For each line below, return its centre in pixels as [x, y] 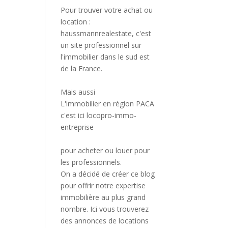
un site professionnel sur [101, 45]
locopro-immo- [112, 115]
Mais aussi [78, 92]
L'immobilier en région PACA [108, 103]
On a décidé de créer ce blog [108, 174]
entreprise [77, 127]
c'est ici [74, 115]
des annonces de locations [105, 220]
